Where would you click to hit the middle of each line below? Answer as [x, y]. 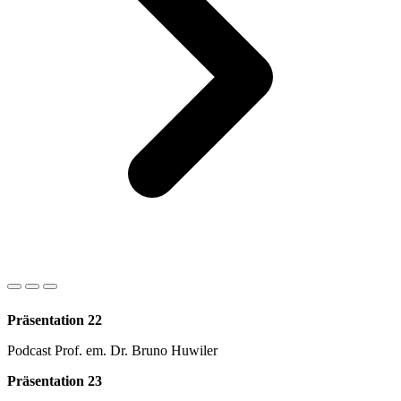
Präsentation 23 [55, 381]
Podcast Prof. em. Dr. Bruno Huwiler [112, 351]
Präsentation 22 [55, 320]
